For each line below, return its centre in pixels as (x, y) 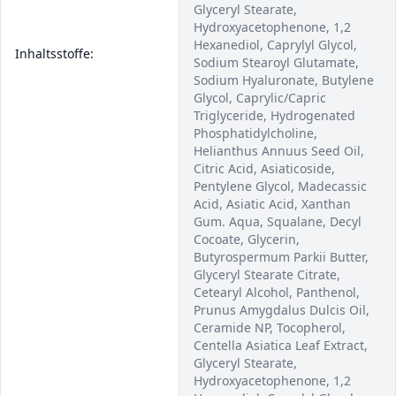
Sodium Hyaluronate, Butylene (284, 80)
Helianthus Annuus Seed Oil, (279, 151)
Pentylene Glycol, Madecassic (280, 186)
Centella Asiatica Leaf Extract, (281, 345)
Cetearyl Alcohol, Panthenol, (277, 292)
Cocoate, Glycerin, (247, 239)
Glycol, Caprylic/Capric (260, 98)
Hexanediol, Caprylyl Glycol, (275, 45)
